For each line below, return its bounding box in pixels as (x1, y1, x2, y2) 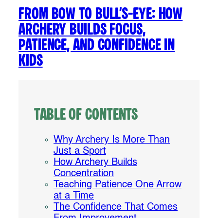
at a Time (54, 191, 94, 201)
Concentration (54, 168, 114, 179)
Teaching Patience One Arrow (54, 180, 182, 190)
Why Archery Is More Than (54, 135, 170, 145)
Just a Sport (54, 146, 106, 156)
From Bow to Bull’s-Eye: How (18, 6, 183, 22)
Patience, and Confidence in (18, 37, 175, 54)
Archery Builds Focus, (18, 21, 145, 38)
